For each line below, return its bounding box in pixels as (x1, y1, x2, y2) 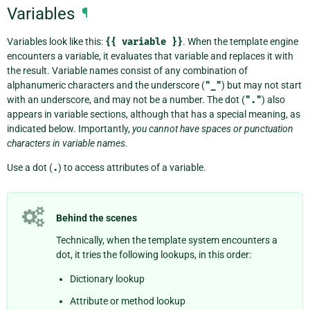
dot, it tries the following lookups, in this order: (56, 249, 251, 261)
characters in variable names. (7, 137, 128, 149)
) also (262, 93, 285, 105)
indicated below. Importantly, (7, 122, 132, 134)
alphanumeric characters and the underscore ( (7, 79, 205, 91)
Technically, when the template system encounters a (56, 235, 277, 246)
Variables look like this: (7, 35, 105, 47)
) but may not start (221, 79, 302, 91)
